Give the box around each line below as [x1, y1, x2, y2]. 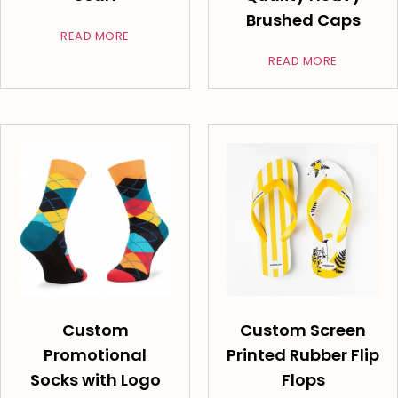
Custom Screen [240, 319, 366, 342]
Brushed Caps [245, 9, 361, 32]
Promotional [44, 344, 147, 367]
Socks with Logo [29, 369, 161, 392]
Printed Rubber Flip [227, 344, 379, 367]
